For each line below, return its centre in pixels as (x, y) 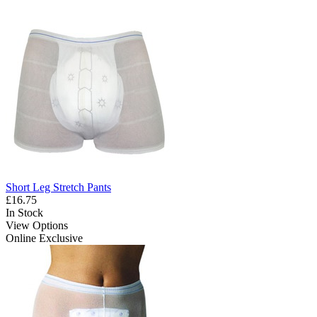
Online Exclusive (44, 238)
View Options (37, 226)
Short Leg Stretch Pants (58, 188)
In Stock (24, 213)
